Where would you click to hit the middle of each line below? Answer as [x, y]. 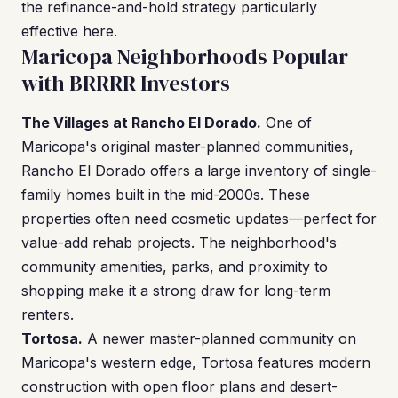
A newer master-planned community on [219, 338]
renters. [48, 314]
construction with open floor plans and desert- [179, 386]
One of [287, 123]
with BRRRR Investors [126, 83]
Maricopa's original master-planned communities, [187, 147]
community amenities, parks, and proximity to [175, 267]
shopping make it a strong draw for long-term [176, 291]
